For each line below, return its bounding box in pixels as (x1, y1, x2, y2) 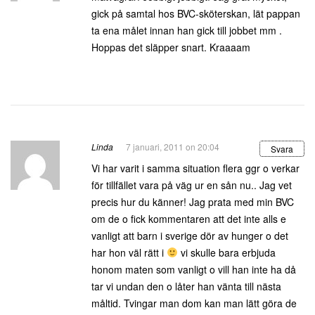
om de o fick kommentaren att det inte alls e (91, 212, 286, 226)
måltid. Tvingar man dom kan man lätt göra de (91, 296, 297, 310)
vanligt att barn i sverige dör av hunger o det (91, 229, 288, 243)
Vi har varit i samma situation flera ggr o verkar (91, 161, 300, 175)
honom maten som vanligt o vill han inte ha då (91, 262, 296, 276)
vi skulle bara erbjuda (177, 245, 276, 259)
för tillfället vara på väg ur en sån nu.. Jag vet (91, 178, 292, 192)
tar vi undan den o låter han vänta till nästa (91, 279, 281, 293)
